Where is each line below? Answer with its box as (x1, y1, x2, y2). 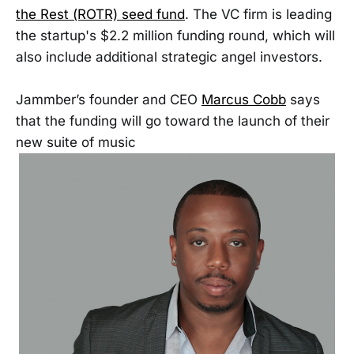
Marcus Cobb (201, 92, 286, 108)
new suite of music (16, 134, 136, 151)
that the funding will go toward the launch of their (16, 113, 330, 130)
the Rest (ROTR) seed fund (16, 6, 185, 23)
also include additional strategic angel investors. (16, 49, 322, 66)
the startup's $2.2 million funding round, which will (16, 28, 335, 44)
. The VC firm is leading (185, 6, 332, 23)
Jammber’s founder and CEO (16, 92, 201, 108)
